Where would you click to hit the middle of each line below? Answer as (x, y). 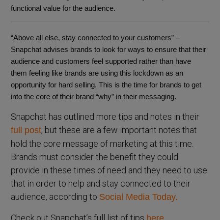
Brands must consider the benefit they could (95, 157)
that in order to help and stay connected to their (101, 183)
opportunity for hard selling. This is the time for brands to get (106, 84)
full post (26, 130)
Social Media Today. (139, 197)
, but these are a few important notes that (119, 130)
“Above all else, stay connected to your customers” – (96, 37)
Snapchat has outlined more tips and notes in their (105, 116)
